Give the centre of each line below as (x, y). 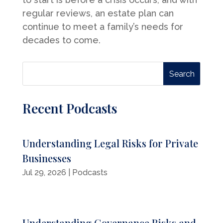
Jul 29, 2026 (44, 173)
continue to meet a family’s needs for (103, 26)
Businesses (47, 158)
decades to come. (61, 40)
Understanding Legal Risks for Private (110, 143)
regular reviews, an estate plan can (98, 13)
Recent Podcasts (69, 109)
